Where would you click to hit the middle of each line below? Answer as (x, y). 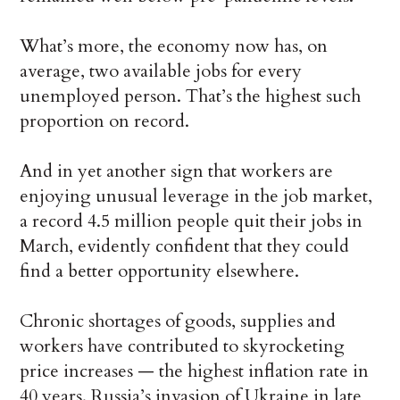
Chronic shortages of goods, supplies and (178, 321)
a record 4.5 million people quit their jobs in (192, 221)
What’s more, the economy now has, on (174, 46)
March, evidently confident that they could (185, 246)
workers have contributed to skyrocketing (183, 346)
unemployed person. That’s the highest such (191, 96)
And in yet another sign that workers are (177, 171)
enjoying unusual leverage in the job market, (196, 196)
